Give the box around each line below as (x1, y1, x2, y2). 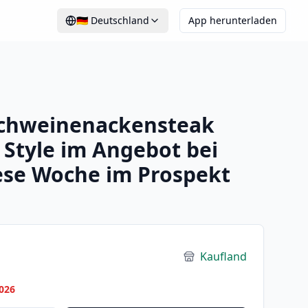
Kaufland (200, 249, 247, 264)
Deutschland (91, 14, 149, 27)
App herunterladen (188, 14, 277, 27)
